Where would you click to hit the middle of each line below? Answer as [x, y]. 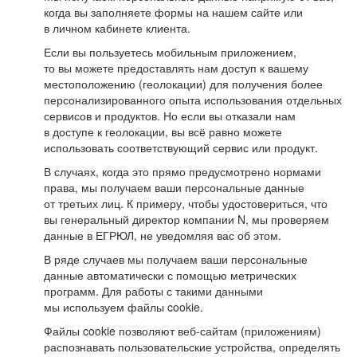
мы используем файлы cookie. [124, 307]
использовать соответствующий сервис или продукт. [181, 147]
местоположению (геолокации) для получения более [183, 84]
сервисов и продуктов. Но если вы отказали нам [170, 116]
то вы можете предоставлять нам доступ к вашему [176, 68]
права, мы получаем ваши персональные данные [174, 187]
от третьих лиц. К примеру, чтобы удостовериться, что [186, 203]
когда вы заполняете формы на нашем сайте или [173, 12]
